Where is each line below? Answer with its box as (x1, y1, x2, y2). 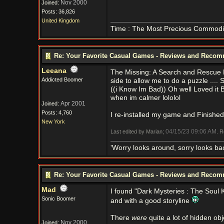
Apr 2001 (60, 100, 85, 107)
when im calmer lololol (110, 94, 180, 101)
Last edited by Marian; (110, 128, 165, 134)
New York (41, 118, 65, 124)
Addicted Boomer (41, 76, 83, 82)
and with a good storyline (110, 197, 191, 204)
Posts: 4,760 (41, 109, 72, 115)
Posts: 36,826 (41, 8, 75, 14)
